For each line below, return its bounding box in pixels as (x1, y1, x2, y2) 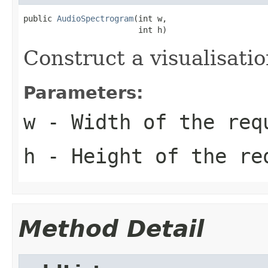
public (23, 13, 57, 23)
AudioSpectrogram (57, 13, 133, 23)
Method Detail (19, 215, 204, 242)
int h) (23, 25, 167, 35)
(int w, (133, 13, 167, 23)
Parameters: (23, 82, 144, 103)
